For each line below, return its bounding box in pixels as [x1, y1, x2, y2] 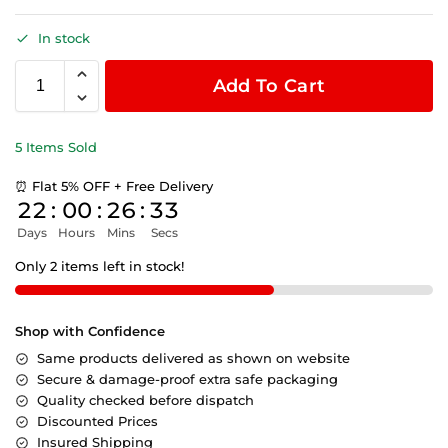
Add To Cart [212, 75, 326, 98]
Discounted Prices [37, 413, 158, 430]
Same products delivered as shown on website [37, 350, 350, 367]
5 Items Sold [15, 139, 97, 156]
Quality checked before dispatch [37, 392, 254, 409]
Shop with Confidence [15, 323, 165, 340]
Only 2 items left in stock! [15, 258, 184, 275]
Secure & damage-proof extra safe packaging [37, 371, 338, 388]
